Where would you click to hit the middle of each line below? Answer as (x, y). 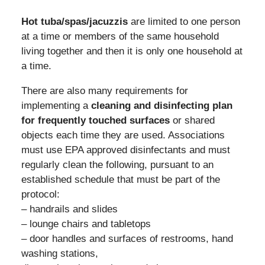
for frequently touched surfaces (95, 120)
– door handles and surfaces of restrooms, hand (127, 238)
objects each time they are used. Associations (123, 135)
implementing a (56, 105)
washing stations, (59, 253)
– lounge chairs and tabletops (86, 224)
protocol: (40, 194)
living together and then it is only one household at (132, 51)
